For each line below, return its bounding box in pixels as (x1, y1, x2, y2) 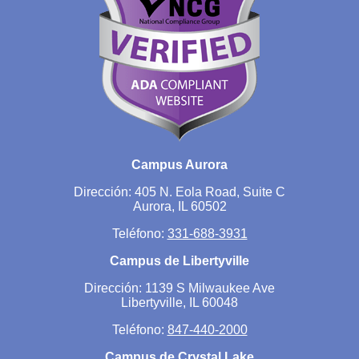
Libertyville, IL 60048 (121, 296, 238, 310)
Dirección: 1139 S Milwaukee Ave (84, 281, 275, 296)
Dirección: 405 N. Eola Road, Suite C (74, 185, 285, 200)
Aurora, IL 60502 (132, 200, 227, 214)
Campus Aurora (131, 158, 228, 172)
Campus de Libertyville (110, 254, 249, 268)
